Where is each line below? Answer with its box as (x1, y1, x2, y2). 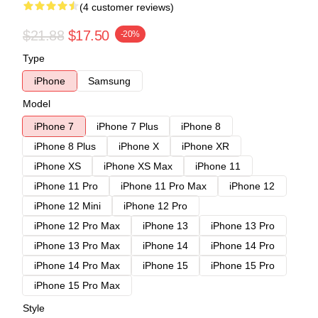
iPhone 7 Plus (97, 120, 158, 132)
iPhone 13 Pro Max (34, 239, 120, 251)
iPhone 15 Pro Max (34, 279, 120, 291)
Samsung (88, 75, 131, 87)
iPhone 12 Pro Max (34, 219, 120, 231)
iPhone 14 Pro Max (34, 259, 120, 271)
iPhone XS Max (104, 160, 172, 172)
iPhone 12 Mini (34, 199, 101, 212)
